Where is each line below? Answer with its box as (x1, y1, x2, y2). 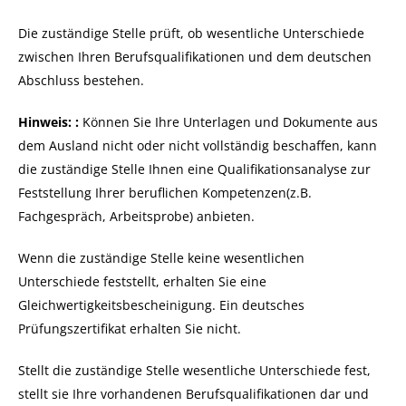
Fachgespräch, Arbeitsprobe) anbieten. (18, 208, 255, 225)
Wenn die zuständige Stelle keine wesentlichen (18, 249, 304, 266)
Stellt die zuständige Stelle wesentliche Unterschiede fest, (18, 362, 371, 379)
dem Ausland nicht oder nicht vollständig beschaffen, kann (18, 137, 377, 154)
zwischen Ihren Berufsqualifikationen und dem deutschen (18, 48, 372, 65)
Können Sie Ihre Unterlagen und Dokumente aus (79, 113, 378, 130)
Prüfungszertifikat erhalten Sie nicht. (18, 320, 241, 337)
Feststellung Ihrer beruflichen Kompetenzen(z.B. (18, 184, 312, 201)
